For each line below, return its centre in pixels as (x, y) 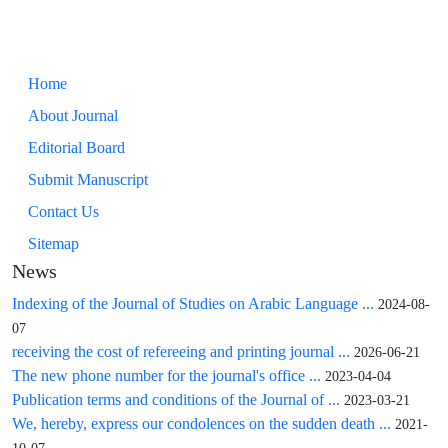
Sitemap (53, 244)
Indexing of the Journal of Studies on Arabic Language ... (193, 304)
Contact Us (63, 212)
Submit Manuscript (88, 180)
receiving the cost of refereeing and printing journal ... (181, 352)
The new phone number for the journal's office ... (166, 376)
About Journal (73, 116)
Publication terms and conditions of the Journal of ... (176, 400)
